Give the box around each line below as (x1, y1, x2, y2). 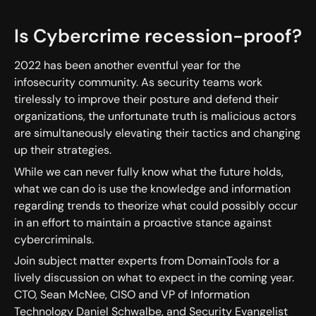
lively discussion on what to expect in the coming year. (13, 269, 294, 285)
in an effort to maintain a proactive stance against (13, 214, 272, 230)
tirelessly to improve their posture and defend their (13, 92, 279, 107)
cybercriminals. (13, 231, 97, 247)
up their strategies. (13, 142, 111, 158)
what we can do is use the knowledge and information (13, 181, 291, 196)
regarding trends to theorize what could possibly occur (13, 197, 298, 213)
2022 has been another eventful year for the (13, 58, 241, 73)
